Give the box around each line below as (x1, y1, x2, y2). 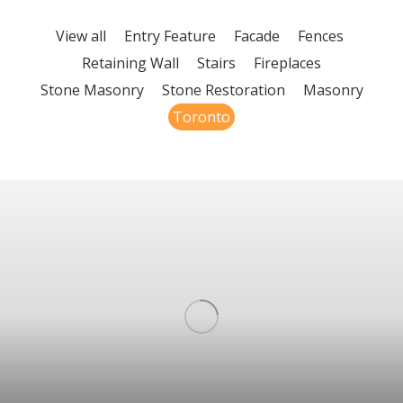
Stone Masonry (40, 80, 144, 100)
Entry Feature (123, 26, 216, 46)
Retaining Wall (82, 53, 179, 73)
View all (55, 26, 106, 46)
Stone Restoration (161, 80, 285, 100)
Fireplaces (254, 53, 321, 73)
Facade (233, 26, 280, 46)
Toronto (173, 107, 230, 127)
